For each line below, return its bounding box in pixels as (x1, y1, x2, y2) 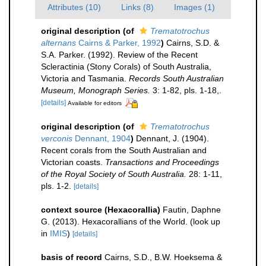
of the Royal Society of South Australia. (41, 169, 186, 179)
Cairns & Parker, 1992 (76, 38, 161, 47)
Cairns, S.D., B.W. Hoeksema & (104, 252, 222, 262)
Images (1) (174, 2, 215, 12)
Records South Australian (129, 74, 224, 83)
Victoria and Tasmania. (41, 74, 129, 83)
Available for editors (68, 100, 122, 106)
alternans (41, 38, 76, 47)
